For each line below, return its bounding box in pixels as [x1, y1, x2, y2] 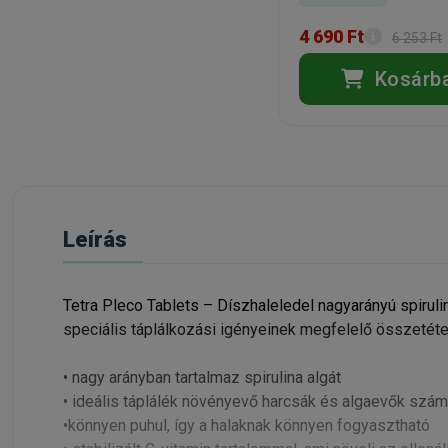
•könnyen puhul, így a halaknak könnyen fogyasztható [63, 416, 430, 435]
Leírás [63, 227, 127, 252]
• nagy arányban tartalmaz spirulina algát [63, 368, 341, 387]
